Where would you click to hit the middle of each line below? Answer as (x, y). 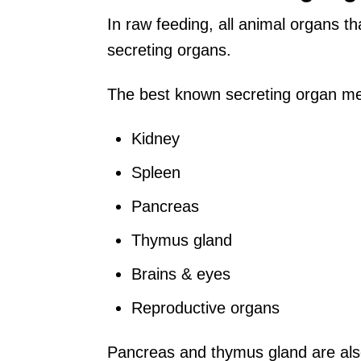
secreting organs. (172, 50)
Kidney (156, 138)
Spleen (156, 172)
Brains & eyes (181, 274)
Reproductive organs (208, 307)
